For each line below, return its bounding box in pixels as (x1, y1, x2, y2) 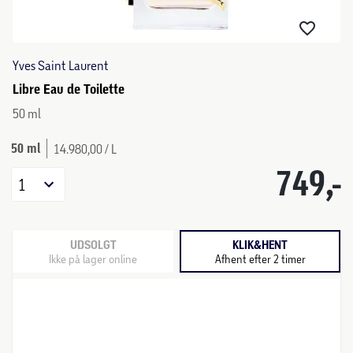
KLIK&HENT (232, 237, 288, 252)
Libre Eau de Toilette (13, 81, 124, 97)
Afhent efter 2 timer (214, 251, 306, 266)
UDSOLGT (69, 237, 117, 252)
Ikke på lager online (49, 251, 137, 266)
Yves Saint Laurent (13, 58, 109, 72)
